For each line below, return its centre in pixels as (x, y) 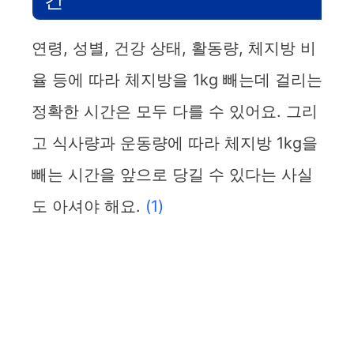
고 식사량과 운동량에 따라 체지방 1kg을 (175, 143)
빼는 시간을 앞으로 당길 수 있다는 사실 (172, 174)
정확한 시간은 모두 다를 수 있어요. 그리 (175, 111)
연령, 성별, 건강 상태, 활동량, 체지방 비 (174, 48)
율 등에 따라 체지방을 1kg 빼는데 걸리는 (177, 79)
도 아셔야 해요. (88, 206)
